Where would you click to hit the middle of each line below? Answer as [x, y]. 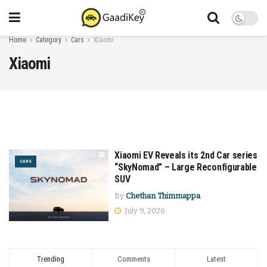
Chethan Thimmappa [163, 196]
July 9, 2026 [144, 211]
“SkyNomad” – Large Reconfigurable [186, 167]
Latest [217, 259]
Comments [133, 259]
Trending [51, 259]
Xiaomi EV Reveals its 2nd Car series [186, 155]
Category [49, 40]
